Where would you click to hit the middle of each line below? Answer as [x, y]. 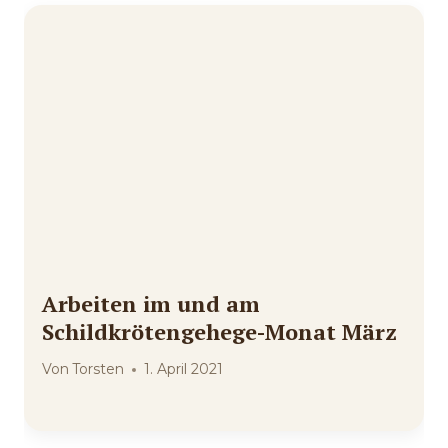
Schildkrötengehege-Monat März [219, 332]
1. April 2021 [184, 369]
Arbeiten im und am [151, 304]
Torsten [98, 369]
